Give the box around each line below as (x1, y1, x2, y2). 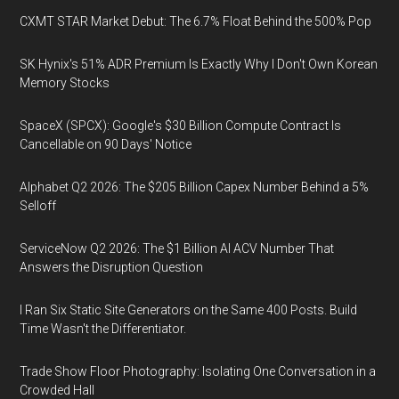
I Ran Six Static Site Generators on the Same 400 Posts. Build (20, 303, 358, 317)
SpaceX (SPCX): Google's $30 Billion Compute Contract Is (20, 118, 342, 133)
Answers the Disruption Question (20, 260, 204, 274)
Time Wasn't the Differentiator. (20, 322, 187, 336)
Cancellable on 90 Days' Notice (20, 137, 192, 151)
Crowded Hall (20, 383, 95, 397)
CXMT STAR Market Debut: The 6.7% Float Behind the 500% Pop (20, 14, 372, 28)
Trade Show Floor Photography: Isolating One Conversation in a (20, 364, 377, 379)
